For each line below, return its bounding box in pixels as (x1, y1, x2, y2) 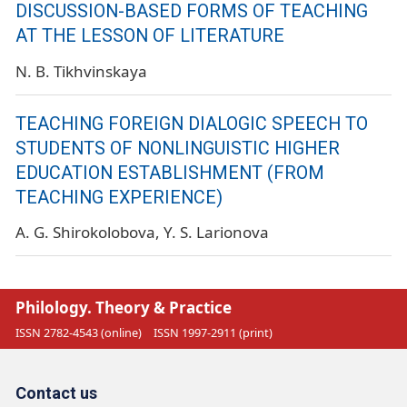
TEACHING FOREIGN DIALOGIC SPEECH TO (15, 113, 368, 134)
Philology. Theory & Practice (15, 296, 232, 318)
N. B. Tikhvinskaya (15, 60, 147, 82)
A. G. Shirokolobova (15, 222, 155, 243)
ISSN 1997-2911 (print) (153, 324, 273, 342)
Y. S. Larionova (164, 222, 269, 243)
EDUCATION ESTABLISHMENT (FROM (15, 162, 324, 184)
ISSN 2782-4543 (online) (15, 324, 142, 342)
